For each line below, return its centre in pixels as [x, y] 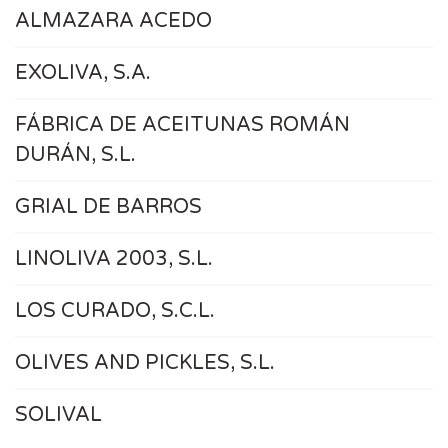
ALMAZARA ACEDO [113, 21]
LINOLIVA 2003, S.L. [114, 259]
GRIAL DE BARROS [108, 207]
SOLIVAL [58, 415]
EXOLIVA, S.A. [83, 73]
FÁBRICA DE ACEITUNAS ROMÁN [182, 125]
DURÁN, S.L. [75, 155]
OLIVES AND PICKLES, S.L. [145, 363]
